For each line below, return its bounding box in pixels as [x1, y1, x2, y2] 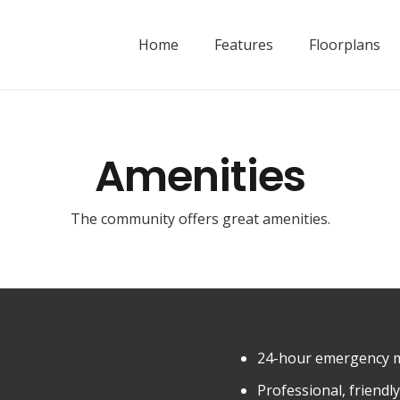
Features [214, 35, 273, 54]
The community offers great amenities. [70, 209, 330, 229]
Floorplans [309, 35, 380, 54]
